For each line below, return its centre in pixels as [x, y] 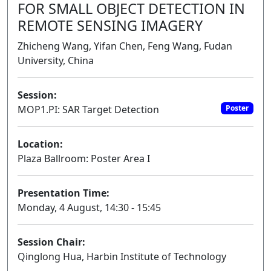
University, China [56, 60]
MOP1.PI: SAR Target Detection [88, 109]
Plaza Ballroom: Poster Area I [84, 158]
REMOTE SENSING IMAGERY [110, 25]
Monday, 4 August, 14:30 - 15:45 [89, 207]
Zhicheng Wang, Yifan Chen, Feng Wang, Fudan [125, 46]
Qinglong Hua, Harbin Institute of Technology [122, 256]
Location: [40, 144]
